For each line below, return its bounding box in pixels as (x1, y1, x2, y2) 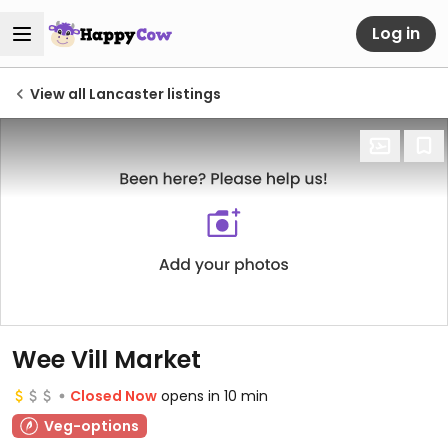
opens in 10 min (161, 386, 268, 406)
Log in (372, 21, 420, 45)
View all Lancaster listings (30, 84, 221, 104)
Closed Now (70, 386, 157, 406)
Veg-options (44, 416, 139, 436)
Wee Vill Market (12, 343, 201, 376)
